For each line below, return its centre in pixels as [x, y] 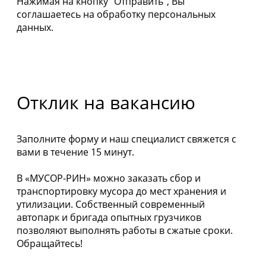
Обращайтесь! [50, 243]
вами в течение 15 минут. [75, 152]
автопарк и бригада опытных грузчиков [109, 217]
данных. [35, 27]
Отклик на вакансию [106, 102]
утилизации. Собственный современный [111, 204]
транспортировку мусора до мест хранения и [121, 191]
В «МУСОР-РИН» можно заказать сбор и [109, 178]
